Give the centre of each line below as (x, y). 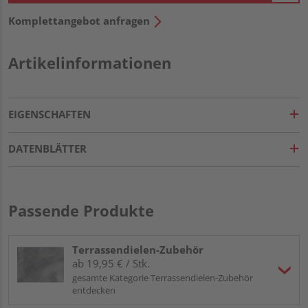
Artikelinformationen (90, 62)
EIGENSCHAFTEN (49, 114)
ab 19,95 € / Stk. (111, 263)
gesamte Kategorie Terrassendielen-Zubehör (163, 277)
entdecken (94, 290)
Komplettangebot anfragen (79, 20)
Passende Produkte (81, 210)
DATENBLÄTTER (47, 148)
